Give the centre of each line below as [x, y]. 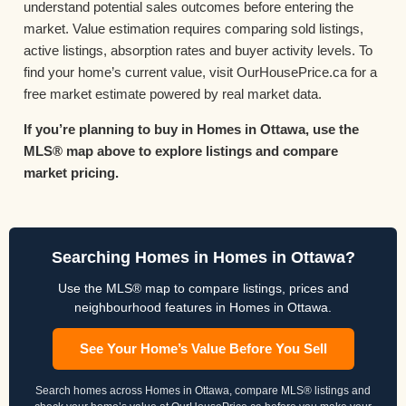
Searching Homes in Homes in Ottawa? [203, 258]
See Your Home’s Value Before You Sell [203, 349]
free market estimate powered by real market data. [173, 94]
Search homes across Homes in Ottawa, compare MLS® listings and [203, 391]
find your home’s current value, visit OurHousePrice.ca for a [200, 72]
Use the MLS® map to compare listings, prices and [203, 289]
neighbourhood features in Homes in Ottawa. [203, 308]
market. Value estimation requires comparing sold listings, [193, 29]
